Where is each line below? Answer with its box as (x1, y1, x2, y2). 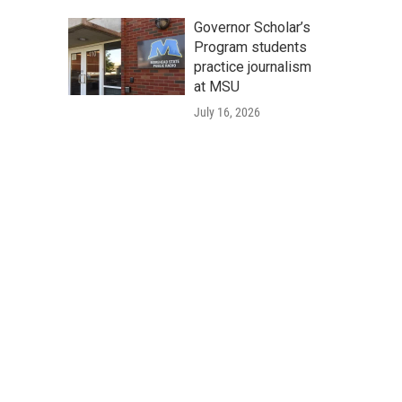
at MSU (194, 78, 240, 95)
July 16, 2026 (194, 105, 260, 119)
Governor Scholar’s (194, 19, 310, 36)
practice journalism (194, 58, 311, 75)
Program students (194, 39, 307, 56)
